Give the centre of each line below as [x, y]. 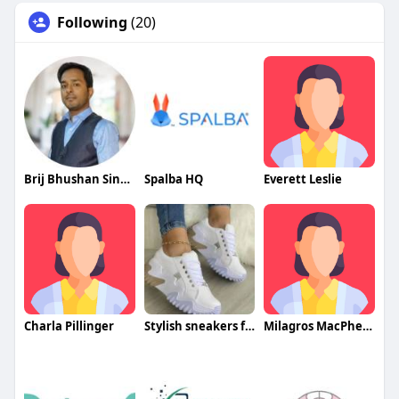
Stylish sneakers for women [249, 326]
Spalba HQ [173, 179]
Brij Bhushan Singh [125, 179]
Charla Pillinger [69, 326]
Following [92, 22]
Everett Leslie [303, 179]
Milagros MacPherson [368, 326]
